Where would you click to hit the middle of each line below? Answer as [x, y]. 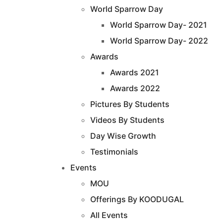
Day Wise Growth [123, 136]
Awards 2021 [135, 73]
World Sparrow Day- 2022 [159, 41]
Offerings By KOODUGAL [137, 199]
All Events [109, 215]
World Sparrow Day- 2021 [159, 25]
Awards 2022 [135, 88]
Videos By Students [127, 120]
